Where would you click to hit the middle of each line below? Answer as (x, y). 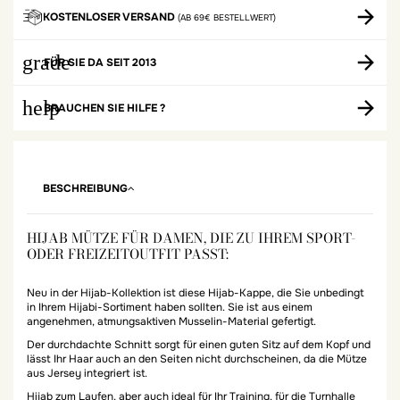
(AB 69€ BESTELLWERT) (225, 17)
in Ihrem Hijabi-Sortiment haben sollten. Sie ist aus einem (170, 308)
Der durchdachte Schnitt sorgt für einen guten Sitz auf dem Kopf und (199, 344)
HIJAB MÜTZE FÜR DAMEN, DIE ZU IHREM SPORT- (191, 238)
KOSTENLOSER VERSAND (109, 17)
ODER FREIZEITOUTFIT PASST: (128, 254)
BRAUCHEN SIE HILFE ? (104, 108)
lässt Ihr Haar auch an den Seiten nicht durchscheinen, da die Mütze (197, 358)
